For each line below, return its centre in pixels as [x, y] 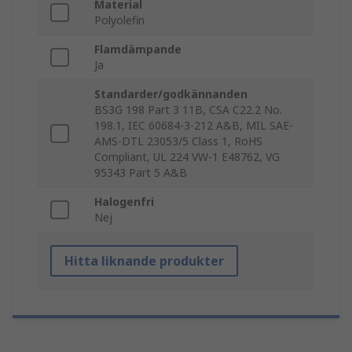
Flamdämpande [138, 49]
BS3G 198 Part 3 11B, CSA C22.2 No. [188, 110]
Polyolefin [119, 20]
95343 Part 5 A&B [141, 173]
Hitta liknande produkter [144, 261]
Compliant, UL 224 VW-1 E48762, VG [187, 157]
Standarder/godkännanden [171, 94]
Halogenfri [124, 202]
